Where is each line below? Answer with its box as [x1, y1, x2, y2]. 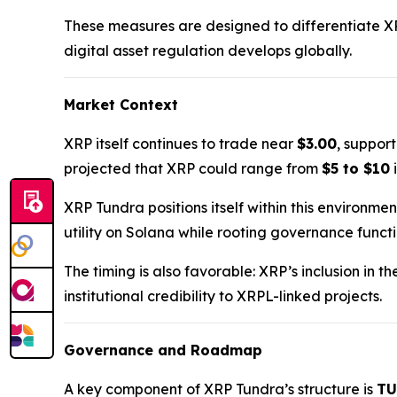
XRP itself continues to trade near [64, 135, 297, 153]
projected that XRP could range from [64, 160, 322, 178]
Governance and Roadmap [64, 341, 262, 360]
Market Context [64, 96, 178, 114]
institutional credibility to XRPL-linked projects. [64, 287, 382, 306]
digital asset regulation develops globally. [64, 42, 352, 60]
